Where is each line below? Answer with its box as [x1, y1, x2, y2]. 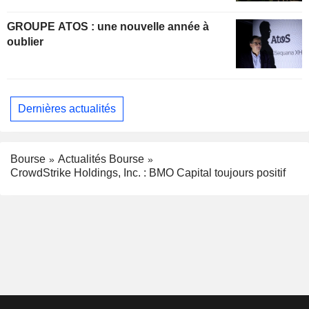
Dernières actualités [18, 102, 116, 114]
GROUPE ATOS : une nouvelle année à [7, 20, 97, 32]
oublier [7, 35, 43, 48]
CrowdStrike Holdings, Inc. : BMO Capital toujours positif [10, 167, 286, 179]
